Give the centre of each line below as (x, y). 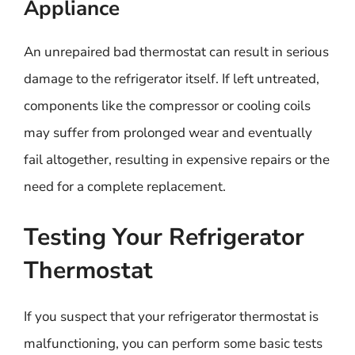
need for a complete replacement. (125, 187)
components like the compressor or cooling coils (167, 106)
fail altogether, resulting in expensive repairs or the (177, 160)
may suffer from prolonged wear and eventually (168, 133)
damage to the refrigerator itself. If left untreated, (172, 79)
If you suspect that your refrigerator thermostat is (171, 316)
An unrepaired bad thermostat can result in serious (176, 52)
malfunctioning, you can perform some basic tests (173, 343)
